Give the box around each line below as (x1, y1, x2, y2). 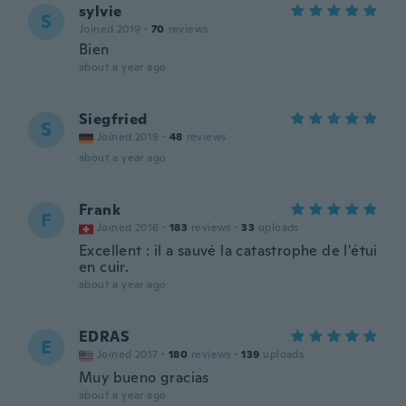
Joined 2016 (97, 220, 159, 235)
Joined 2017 (97, 347, 159, 362)
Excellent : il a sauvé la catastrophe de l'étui (79, 241, 378, 260)
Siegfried (79, 110, 148, 129)
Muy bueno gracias (79, 368, 209, 387)
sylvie (79, 2, 122, 21)
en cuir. (79, 257, 130, 276)
